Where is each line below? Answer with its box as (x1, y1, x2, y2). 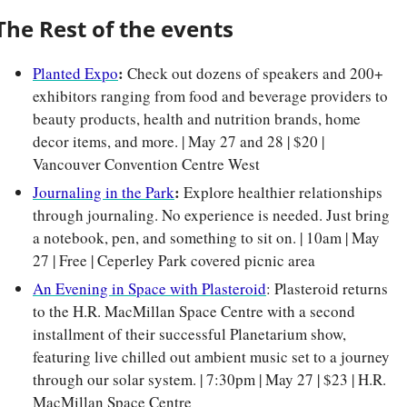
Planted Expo (33, 62, 118, 84)
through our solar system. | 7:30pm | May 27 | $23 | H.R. (33, 368, 386, 390)
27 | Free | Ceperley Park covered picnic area (33, 249, 315, 271)
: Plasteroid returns (266, 277, 388, 299)
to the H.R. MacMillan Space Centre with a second (33, 300, 355, 322)
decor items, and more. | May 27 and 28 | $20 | (33, 130, 324, 152)
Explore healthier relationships (184, 181, 382, 203)
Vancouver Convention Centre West (33, 153, 260, 174)
